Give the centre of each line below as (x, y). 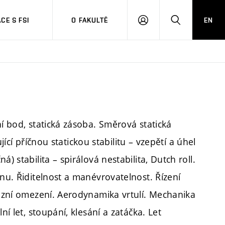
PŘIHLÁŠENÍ (163, 24)
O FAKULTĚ (90, 20)
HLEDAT (188, 24)
